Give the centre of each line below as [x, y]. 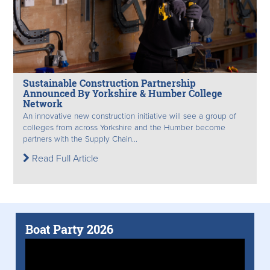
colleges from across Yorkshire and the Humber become [124, 128]
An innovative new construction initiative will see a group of [130, 117]
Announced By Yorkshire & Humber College [123, 93]
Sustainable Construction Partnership [109, 83]
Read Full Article [64, 159]
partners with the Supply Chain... [80, 140]
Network [43, 104]
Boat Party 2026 [69, 229]
